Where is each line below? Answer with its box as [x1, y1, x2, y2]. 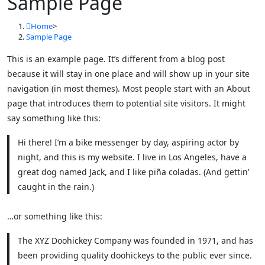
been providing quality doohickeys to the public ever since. [17, 249, 252, 261]
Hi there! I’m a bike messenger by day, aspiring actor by [17, 137, 239, 148]
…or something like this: [7, 210, 102, 222]
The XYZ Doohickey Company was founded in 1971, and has [17, 234, 253, 246]
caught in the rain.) [17, 181, 94, 192]
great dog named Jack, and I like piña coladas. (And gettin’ [17, 166, 249, 177]
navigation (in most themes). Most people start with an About [7, 83, 250, 94]
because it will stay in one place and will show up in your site [7, 68, 250, 79]
